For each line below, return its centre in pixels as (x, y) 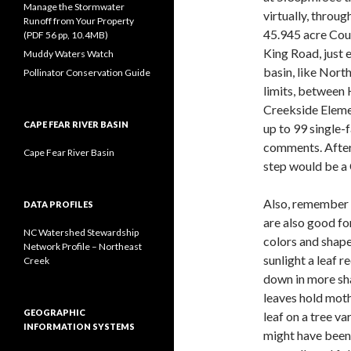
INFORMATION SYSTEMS (79, 326)
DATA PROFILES (58, 204)
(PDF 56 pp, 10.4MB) (66, 35)
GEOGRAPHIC (54, 312)
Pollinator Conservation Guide (87, 72)
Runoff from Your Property (79, 21)
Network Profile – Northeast (83, 246)
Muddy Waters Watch (69, 54)
